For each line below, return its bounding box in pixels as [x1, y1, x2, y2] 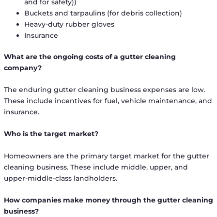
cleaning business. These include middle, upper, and [3, 162, 188, 171]
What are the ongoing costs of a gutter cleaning [3, 52, 176, 61]
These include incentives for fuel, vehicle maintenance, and [3, 96, 212, 105]
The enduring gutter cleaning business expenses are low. [3, 85, 205, 94]
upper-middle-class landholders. [3, 173, 117, 183]
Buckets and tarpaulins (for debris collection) [24, 8, 182, 17]
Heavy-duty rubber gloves [24, 19, 114, 29]
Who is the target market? [3, 129, 98, 139]
